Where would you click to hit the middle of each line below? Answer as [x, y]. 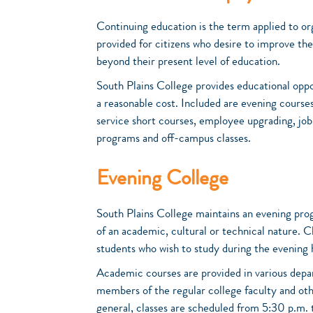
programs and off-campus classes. [174, 139]
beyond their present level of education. [188, 63]
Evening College [162, 180]
